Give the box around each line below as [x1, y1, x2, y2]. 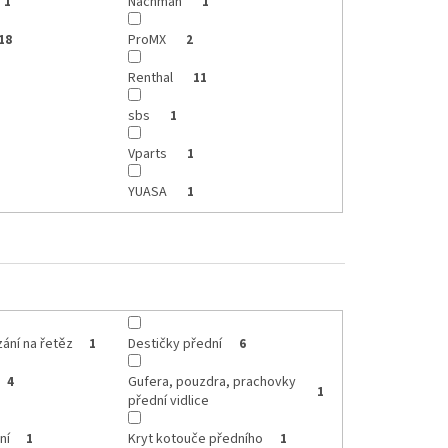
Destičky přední [128, 334, 223, 355]
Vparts [128, 143, 171, 164]
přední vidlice [128, 391, 210, 412]
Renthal [128, 67, 177, 88]
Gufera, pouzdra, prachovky [128, 372, 297, 393]
